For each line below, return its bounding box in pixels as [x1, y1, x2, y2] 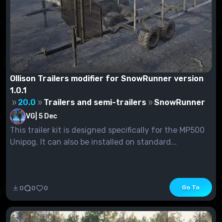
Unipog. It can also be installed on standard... [10, 137, 177, 147]
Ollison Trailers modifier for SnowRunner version [10, 73, 204, 83]
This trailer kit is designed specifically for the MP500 [10, 125, 205, 135]
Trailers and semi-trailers [44, 97, 146, 107]
